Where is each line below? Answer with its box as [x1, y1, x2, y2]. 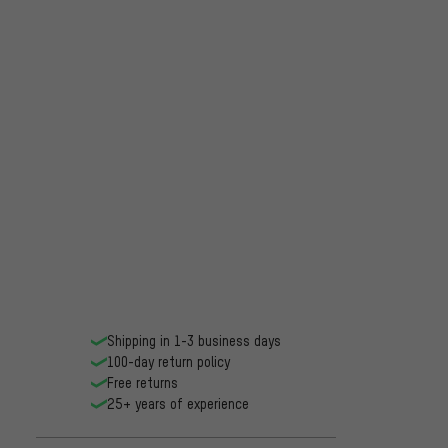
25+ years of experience [107, 395, 249, 413]
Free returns [107, 374, 178, 392]
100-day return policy [107, 353, 230, 371]
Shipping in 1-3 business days [107, 332, 281, 350]
